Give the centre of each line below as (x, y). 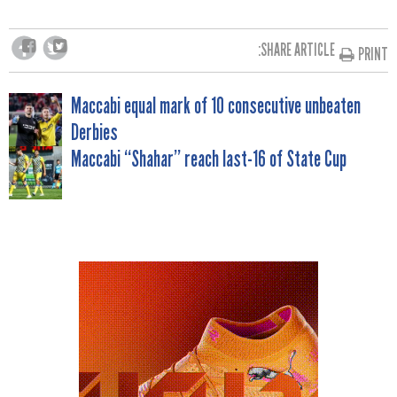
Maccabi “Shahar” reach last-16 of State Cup (209, 159)
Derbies (94, 132)
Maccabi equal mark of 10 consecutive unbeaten (216, 106)
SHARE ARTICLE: (298, 50)
